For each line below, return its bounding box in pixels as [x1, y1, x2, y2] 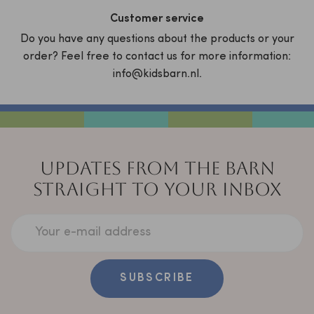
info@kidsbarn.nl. [112, 68, 202, 80]
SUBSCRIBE [120, 273, 194, 285]
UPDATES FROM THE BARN [39, 157, 275, 179]
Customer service [110, 13, 204, 25]
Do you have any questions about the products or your [20, 33, 294, 45]
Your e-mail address [35, 225, 151, 239]
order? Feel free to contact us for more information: [23, 50, 291, 62]
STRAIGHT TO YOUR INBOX [33, 178, 281, 200]
